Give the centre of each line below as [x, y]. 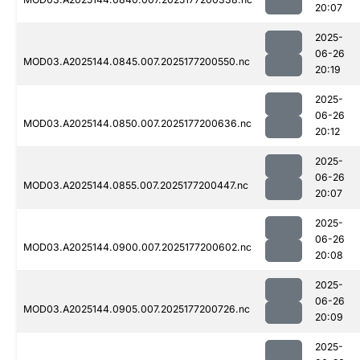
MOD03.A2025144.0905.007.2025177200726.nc [137, 309]
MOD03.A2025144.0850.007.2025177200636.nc [137, 124]
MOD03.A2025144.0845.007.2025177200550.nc [137, 62]
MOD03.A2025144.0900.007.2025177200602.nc [137, 247]
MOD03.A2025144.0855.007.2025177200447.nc [136, 186]
